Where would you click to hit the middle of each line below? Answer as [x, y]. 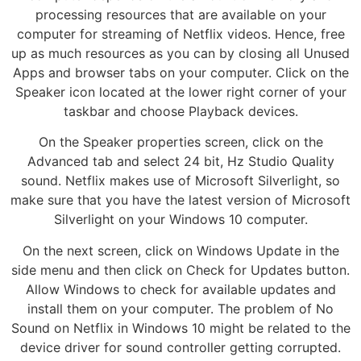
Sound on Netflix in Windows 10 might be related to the [180, 328]
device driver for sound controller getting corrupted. [180, 347]
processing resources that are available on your [180, 14]
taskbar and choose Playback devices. [180, 111]
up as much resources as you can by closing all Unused [180, 53]
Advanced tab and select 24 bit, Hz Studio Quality [180, 162]
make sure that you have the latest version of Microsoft [180, 200]
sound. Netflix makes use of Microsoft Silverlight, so [180, 181]
